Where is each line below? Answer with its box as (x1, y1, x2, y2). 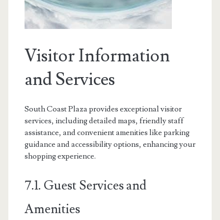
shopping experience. (24, 151, 96, 161)
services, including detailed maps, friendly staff (24, 116, 184, 126)
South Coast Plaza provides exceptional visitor (24, 104, 182, 114)
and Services (24, 68, 115, 91)
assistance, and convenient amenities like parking (24, 128, 190, 137)
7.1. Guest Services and (24, 177, 146, 194)
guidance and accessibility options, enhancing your (24, 139, 195, 149)
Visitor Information (24, 45, 170, 67)
